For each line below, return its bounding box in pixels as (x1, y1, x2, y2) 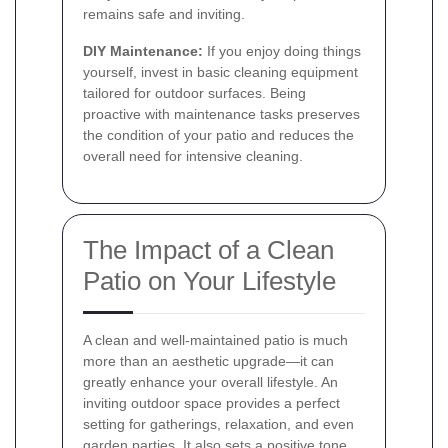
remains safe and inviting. (83, 5, 245, 22)
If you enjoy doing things (203, 42, 361, 59)
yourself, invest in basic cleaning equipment (83, 63, 358, 80)
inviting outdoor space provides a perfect (83, 394, 340, 411)
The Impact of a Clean (83, 234, 334, 265)
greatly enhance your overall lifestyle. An (83, 373, 338, 390)
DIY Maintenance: (83, 42, 203, 59)
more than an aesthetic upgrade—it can (83, 352, 334, 369)
